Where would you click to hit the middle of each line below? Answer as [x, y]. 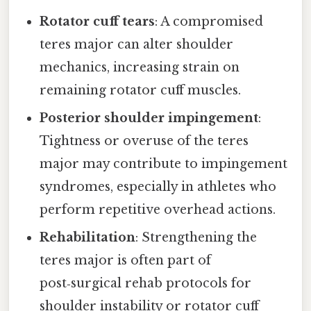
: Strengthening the [196, 238]
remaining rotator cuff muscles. [141, 91]
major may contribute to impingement [164, 164]
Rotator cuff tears [98, 22]
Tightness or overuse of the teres [144, 141]
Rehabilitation [88, 238]
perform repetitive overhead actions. [158, 210]
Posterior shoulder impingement [149, 118]
